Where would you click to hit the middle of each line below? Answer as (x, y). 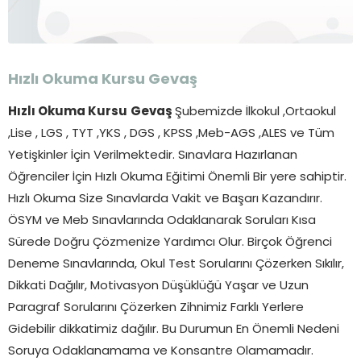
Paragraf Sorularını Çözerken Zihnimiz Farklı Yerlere (156, 308)
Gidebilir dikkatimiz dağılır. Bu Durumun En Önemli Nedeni (174, 330)
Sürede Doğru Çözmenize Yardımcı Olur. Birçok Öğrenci (170, 243)
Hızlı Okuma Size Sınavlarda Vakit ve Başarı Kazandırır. (165, 199)
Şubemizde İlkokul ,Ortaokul (255, 112)
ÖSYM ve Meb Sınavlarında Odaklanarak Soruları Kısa (162, 221)
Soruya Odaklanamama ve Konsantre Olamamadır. (161, 351)
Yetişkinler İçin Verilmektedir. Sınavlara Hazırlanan (153, 156)
